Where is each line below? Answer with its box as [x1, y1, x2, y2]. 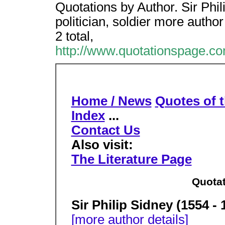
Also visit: [71, 138, 133, 152]
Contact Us [71, 123, 140, 137]
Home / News [71, 94, 152, 108]
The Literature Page [71, 152, 192, 166]
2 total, [55, 29, 93, 43]
